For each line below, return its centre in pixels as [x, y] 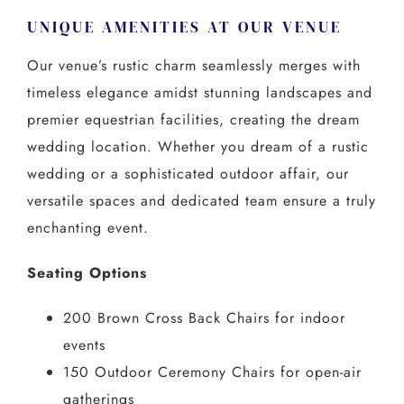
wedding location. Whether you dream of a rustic [197, 146]
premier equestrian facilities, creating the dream [193, 119]
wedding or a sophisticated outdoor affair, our [188, 173]
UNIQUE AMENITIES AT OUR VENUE [184, 28]
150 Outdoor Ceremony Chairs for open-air [212, 372]
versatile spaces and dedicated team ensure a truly [201, 200]
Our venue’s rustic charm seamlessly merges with [193, 65]
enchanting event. [87, 227]
